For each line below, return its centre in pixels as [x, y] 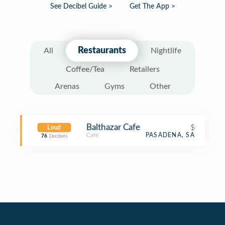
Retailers [144, 69]
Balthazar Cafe [113, 127]
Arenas [67, 86]
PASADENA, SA [170, 135]
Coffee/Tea [85, 69]
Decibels [58, 136]
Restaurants [102, 51]
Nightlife [166, 51]
